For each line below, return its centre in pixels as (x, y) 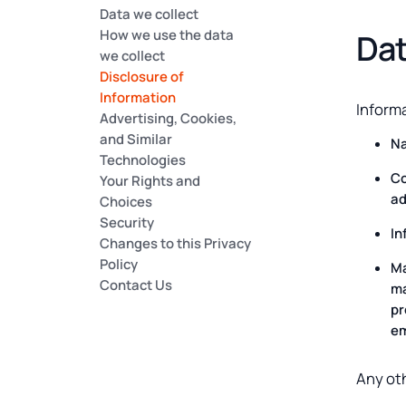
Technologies (143, 160)
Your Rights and (150, 181)
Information (138, 97)
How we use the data (167, 35)
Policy (119, 264)
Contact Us (136, 285)
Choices (126, 202)
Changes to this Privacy (176, 243)
